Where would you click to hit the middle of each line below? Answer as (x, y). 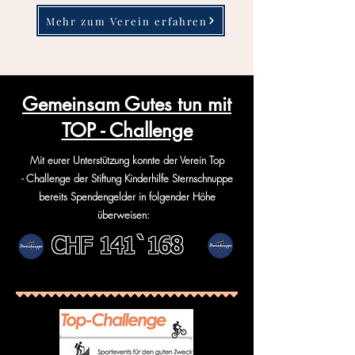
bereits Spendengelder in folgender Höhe (127, 197)
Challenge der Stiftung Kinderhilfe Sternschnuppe (129, 178)
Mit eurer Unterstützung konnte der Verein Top (127, 160)
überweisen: (125, 215)
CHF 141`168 (117, 247)
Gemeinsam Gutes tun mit (127, 104)
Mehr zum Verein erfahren (127, 21)
